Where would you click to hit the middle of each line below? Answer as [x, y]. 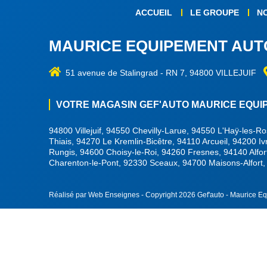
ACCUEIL [154, 13]
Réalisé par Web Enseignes [94, 195]
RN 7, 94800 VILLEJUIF [210, 73]
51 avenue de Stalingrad [113, 73]
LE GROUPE [215, 13]
